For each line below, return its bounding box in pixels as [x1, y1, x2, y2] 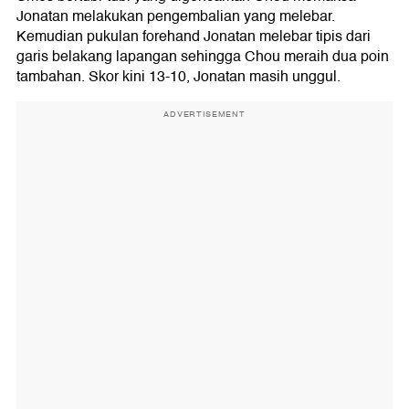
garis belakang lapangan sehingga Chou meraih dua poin [16, 44, 389, 68]
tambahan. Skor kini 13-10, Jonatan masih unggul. [16, 64, 341, 89]
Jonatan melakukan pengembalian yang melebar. [16, 4, 335, 28]
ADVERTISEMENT [163, 107, 246, 121]
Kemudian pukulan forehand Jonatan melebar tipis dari [16, 24, 371, 48]
